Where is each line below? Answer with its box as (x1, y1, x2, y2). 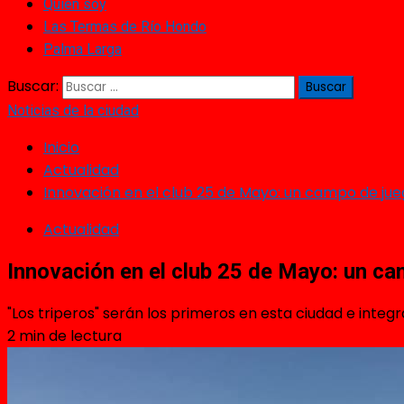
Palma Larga (43, 41, 122, 58)
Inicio (43, 137, 79, 158)
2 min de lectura (7, 325, 122, 346)
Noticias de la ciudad (7, 102, 139, 119)
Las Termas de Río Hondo (43, 18, 207, 35)
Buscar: (7, 76, 59, 96)
